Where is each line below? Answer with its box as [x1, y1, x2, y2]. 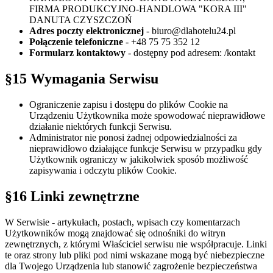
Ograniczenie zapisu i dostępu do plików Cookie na [29, 99, 228, 110]
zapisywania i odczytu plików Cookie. [29, 165, 177, 175]
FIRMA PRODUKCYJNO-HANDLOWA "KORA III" [29, 4, 247, 15]
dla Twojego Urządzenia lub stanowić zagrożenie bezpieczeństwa [5, 260, 257, 271]
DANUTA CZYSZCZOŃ [29, 15, 132, 26]
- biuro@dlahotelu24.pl [144, 26, 236, 37]
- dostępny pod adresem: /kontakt [126, 48, 255, 58]
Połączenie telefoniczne [29, 37, 123, 48]
